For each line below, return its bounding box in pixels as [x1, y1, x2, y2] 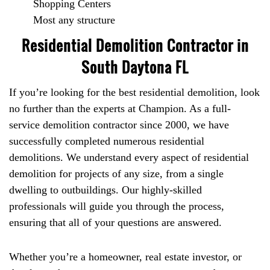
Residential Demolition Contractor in [21, 34, 249, 57]
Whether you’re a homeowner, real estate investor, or [9, 251, 242, 263]
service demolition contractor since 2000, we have [9, 119, 229, 131]
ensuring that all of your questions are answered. [9, 216, 222, 229]
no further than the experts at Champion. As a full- [9, 102, 231, 115]
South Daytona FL [81, 56, 189, 78]
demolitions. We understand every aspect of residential [9, 151, 249, 164]
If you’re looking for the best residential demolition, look [9, 86, 260, 99]
